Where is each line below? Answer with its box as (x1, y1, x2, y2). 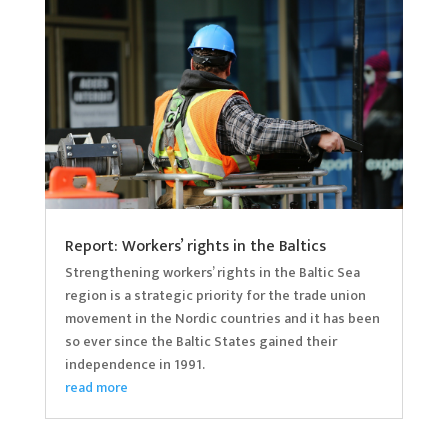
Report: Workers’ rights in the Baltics (64, 232, 326, 260)
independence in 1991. (64, 352, 205, 376)
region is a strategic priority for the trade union (64, 283, 366, 307)
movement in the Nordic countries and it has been (64, 306, 380, 330)
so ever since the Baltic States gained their (64, 329, 337, 353)
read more (64, 375, 128, 399)
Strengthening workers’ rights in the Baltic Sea (64, 260, 360, 284)
